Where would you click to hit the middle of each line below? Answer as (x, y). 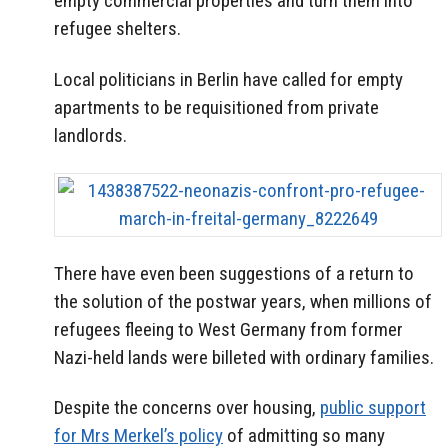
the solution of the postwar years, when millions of (243, 301)
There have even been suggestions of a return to (234, 273)
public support (373, 408)
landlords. (90, 135)
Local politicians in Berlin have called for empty (228, 79)
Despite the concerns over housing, (187, 408)
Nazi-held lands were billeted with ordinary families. (244, 357)
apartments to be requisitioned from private (216, 107)
